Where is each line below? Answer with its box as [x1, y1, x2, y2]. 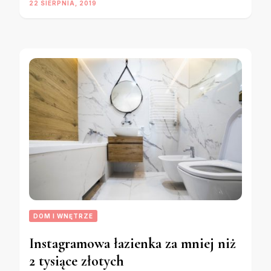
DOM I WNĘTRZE [33, 212, 93, 220]
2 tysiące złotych [29, 252, 124, 270]
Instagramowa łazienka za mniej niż [29, 234, 236, 252]
